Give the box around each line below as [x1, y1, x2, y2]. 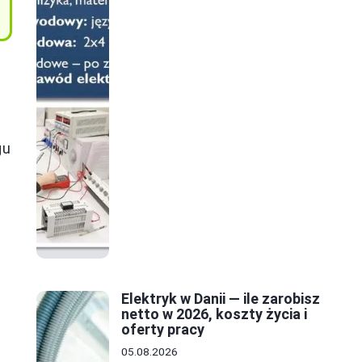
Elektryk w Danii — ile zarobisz [121, 290, 320, 308]
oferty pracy [121, 321, 204, 339]
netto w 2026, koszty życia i [121, 305, 307, 323]
